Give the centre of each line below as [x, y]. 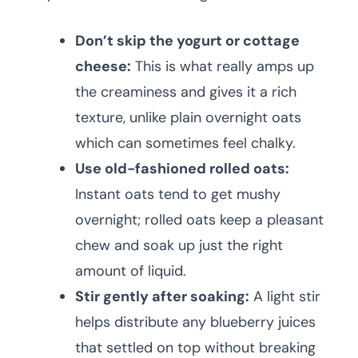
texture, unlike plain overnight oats [188, 118]
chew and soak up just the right [179, 246]
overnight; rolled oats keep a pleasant [199, 220]
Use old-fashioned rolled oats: [182, 169]
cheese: [103, 67]
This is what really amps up [223, 67]
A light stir [285, 297]
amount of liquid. [131, 271]
